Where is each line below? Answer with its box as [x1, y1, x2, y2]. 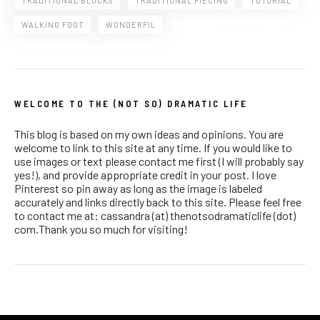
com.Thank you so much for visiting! [14, 221, 188, 236]
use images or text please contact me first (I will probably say [14, 154, 304, 168]
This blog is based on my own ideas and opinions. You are [14, 126, 284, 141]
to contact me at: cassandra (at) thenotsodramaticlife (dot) [14, 208, 296, 222]
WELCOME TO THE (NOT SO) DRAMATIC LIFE [14, 97, 248, 109]
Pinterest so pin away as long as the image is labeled [14, 181, 262, 195]
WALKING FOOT [21, 19, 84, 29]
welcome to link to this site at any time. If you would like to [14, 140, 292, 154]
